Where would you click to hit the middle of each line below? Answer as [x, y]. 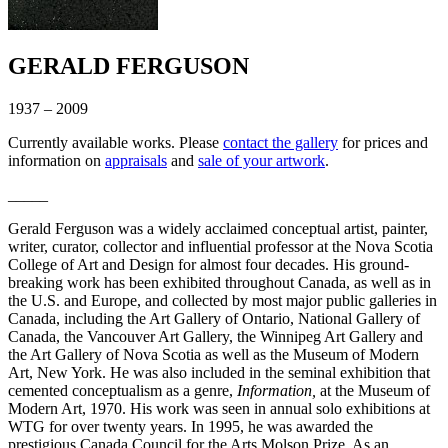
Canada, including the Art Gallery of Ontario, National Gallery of [214, 319]
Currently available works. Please [115, 143]
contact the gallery [280, 143]
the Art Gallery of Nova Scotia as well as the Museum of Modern [213, 355]
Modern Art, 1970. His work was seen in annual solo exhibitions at [219, 409]
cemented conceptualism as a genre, [122, 391]
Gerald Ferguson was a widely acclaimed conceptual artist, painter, [218, 229]
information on [56, 161]
